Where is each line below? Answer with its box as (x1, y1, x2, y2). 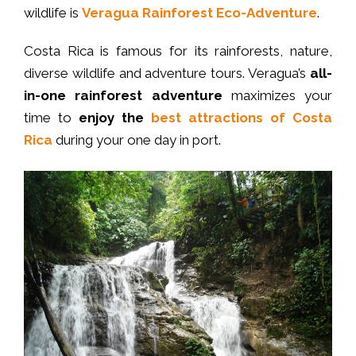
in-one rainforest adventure (24, 87, 231, 104)
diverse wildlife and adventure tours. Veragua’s (24, 65, 310, 82)
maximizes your (230, 87, 332, 104)
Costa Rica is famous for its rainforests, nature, (24, 43, 332, 60)
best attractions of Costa (151, 110, 332, 126)
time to (24, 110, 79, 126)
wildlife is (24, 5, 82, 21)
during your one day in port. (52, 132, 221, 149)
